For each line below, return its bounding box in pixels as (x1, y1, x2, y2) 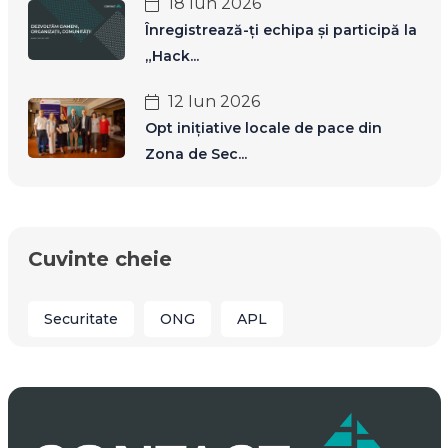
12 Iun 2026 (167, 92, 260, 111)
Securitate (43, 310, 118, 328)
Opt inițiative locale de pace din (144, 119, 382, 137)
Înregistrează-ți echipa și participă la (144, 21, 417, 39)
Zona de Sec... (144, 145, 247, 163)
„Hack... (144, 47, 199, 65)
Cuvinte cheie (27, 247, 172, 271)
